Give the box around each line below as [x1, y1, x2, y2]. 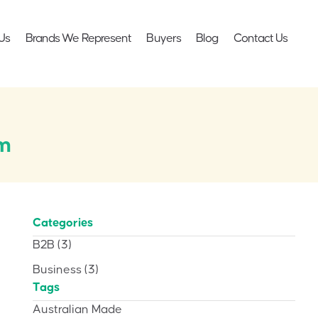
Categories [33, 216, 93, 229]
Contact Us [233, 32, 288, 45]
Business [33, 263, 82, 276]
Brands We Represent [25, 32, 132, 45]
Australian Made [33, 302, 122, 316]
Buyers [146, 32, 182, 45]
